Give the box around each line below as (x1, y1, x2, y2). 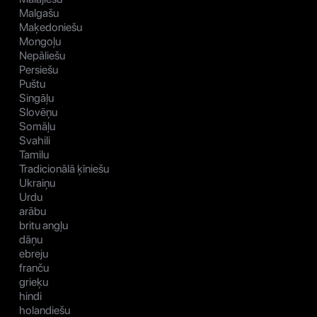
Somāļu (19, 120, 55, 134)
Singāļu (19, 91, 54, 105)
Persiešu (19, 63, 58, 77)
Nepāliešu (19, 49, 65, 63)
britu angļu (19, 219, 68, 233)
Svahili (19, 134, 50, 148)
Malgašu (19, 6, 59, 21)
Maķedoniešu (19, 21, 82, 35)
